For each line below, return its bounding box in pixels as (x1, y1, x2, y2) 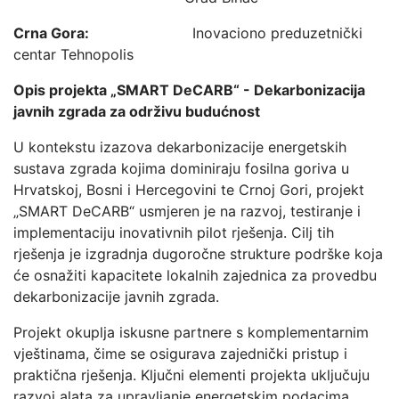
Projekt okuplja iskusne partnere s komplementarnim (13, 323, 369, 341)
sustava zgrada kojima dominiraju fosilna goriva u (13, 159, 349, 177)
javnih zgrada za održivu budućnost (13, 102, 260, 120)
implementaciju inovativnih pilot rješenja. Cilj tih (13, 224, 334, 241)
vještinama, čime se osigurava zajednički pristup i (13, 345, 347, 362)
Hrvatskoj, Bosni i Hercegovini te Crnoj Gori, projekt (13, 181, 364, 199)
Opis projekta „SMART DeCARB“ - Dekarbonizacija (13, 81, 365, 99)
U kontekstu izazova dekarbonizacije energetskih (13, 138, 346, 156)
